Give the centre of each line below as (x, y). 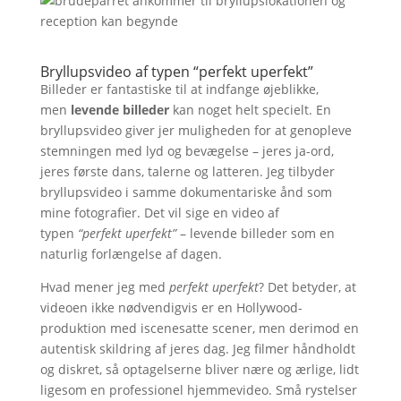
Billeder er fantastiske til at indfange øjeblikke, (179, 89)
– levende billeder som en (255, 233)
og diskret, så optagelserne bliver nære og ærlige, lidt (199, 369)
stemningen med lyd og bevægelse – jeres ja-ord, (187, 150)
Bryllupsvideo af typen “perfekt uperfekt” (176, 71)
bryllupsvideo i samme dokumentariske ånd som (186, 192)
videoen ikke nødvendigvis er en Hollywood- (171, 307)
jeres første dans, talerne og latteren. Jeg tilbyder (187, 171)
